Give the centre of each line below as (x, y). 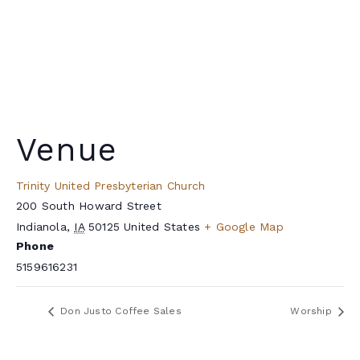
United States (162, 227)
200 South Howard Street (89, 206)
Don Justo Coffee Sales (119, 311)
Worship (313, 311)
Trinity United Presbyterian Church (111, 186)
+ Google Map (244, 227)
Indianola (41, 227)
